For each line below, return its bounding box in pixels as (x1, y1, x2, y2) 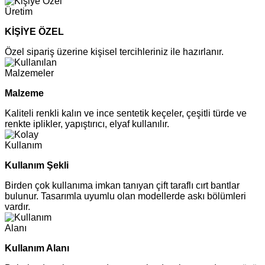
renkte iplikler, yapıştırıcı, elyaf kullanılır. (5, 118, 169, 129)
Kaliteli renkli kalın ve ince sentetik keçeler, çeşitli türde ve (5, 108, 247, 118)
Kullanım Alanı (5, 243, 69, 253)
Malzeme (5, 88, 44, 98)
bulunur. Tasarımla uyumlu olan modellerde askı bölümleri (5, 190, 246, 201)
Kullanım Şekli (5, 160, 69, 170)
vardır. (5, 201, 30, 212)
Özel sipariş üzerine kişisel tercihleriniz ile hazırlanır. (5, 46, 224, 57)
